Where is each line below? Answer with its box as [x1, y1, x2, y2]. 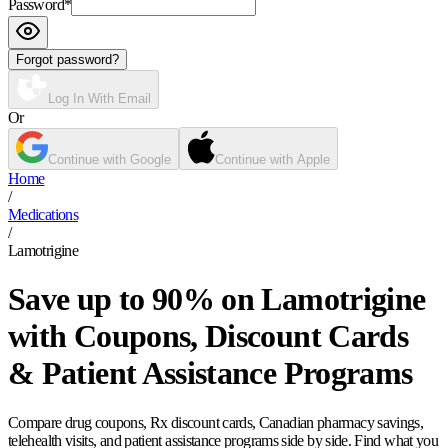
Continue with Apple [215, 152, 330, 167]
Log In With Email [48, 91, 151, 106]
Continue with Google [48, 152, 171, 167]
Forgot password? [16, 52, 119, 67]
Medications [8, 206, 78, 223]
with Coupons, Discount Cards [8, 318, 409, 355]
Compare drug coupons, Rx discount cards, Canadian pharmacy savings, [8, 413, 424, 431]
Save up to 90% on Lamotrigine [8, 281, 426, 318]
